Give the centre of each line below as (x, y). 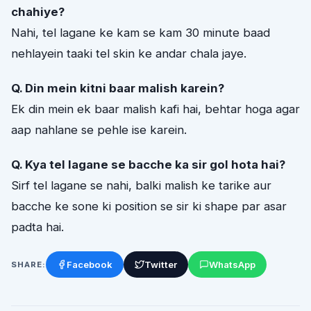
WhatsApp (232, 265)
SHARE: (28, 264)
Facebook (89, 265)
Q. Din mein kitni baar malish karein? (118, 88)
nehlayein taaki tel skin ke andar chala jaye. (129, 53)
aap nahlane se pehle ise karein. (99, 130)
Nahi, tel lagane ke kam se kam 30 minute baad (141, 32)
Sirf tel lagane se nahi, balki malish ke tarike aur (141, 186)
